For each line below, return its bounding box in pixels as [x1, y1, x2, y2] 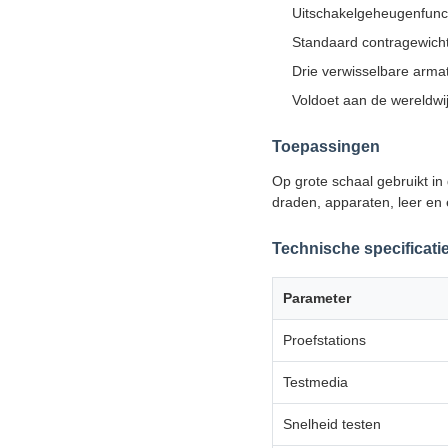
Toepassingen [272, 137, 380, 155]
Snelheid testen [283, 415, 381, 432]
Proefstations [283, 331, 366, 348]
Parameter [283, 289, 351, 306]
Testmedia [283, 373, 348, 390]
